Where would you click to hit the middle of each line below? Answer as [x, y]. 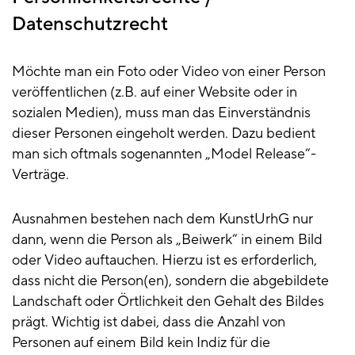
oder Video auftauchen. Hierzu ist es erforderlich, [164, 261]
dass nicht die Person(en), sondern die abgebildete [170, 281]
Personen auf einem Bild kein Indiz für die [141, 343]
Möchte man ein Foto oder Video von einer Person [169, 72]
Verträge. [40, 175]
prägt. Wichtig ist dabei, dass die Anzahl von [149, 323]
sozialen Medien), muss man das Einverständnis [161, 113]
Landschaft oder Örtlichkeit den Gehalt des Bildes [168, 302]
